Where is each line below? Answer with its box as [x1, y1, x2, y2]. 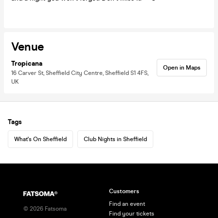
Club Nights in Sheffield [84, 135, 147, 143]
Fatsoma [43, 205, 67, 212]
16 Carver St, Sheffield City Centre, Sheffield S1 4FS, [11, 69, 148, 76]
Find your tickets [109, 210, 154, 217]
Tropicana [11, 59, 42, 68]
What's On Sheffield [14, 135, 67, 143]
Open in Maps [163, 64, 200, 71]
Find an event [109, 200, 145, 207]
